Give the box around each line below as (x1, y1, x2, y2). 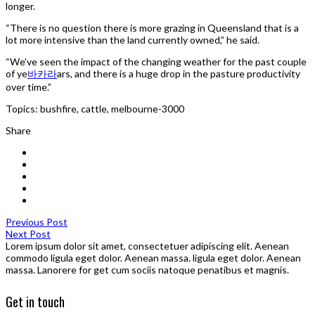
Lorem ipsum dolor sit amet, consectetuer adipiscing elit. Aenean (6, 239, 289, 252)
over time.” (6, 80, 51, 93)
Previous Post (6, 215, 67, 228)
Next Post (6, 227, 51, 240)
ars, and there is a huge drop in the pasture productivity (57, 67, 300, 79)
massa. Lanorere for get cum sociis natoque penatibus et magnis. (6, 263, 289, 276)
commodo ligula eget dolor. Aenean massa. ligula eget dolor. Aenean (6, 251, 301, 264)
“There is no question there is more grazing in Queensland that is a (6, 21, 299, 34)
